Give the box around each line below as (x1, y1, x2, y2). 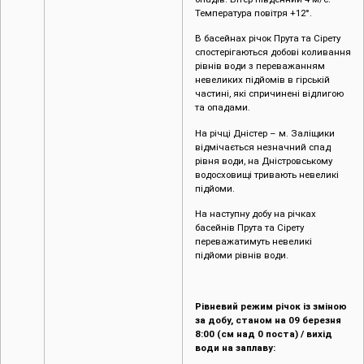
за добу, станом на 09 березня (195, 314, 341, 326)
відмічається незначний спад (195, 141, 331, 153)
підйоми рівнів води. (195, 249, 288, 262)
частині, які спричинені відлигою (195, 88, 344, 100)
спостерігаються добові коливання (195, 46, 351, 58)
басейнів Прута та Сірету (195, 222, 304, 234)
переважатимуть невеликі (195, 236, 312, 248)
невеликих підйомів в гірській (195, 74, 330, 86)
